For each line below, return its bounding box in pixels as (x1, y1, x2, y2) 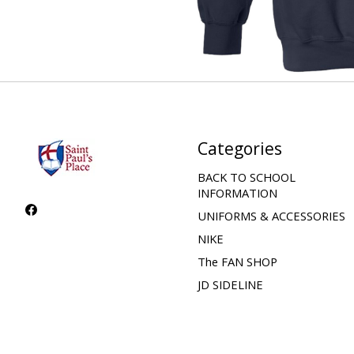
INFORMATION (197, 184, 277, 201)
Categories (197, 137, 282, 160)
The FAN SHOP (197, 254, 277, 270)
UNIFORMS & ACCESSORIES (197, 207, 345, 224)
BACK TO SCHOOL (197, 168, 296, 185)
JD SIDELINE (197, 277, 263, 293)
